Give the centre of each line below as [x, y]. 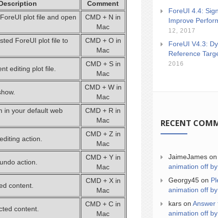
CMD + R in [103, 110]
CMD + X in [103, 181]
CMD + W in [103, 87]
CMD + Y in [103, 157]
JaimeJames [188, 156]
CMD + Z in [103, 134]
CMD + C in [103, 204]
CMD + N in [103, 17]
